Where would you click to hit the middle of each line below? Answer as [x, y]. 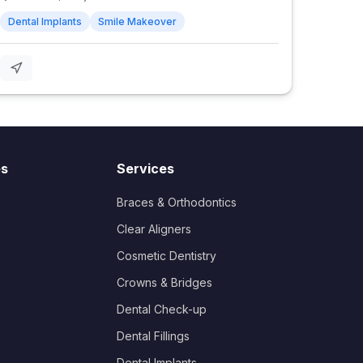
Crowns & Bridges [165, 282]
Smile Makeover [137, 21]
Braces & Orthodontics [177, 202]
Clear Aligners [154, 228]
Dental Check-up [162, 309]
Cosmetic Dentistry [167, 255]
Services [146, 168]
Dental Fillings [154, 335]
